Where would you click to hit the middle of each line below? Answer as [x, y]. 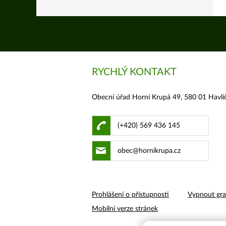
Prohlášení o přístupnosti [130, 194]
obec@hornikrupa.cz [149, 151]
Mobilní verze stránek [125, 209]
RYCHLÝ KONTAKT [134, 72]
